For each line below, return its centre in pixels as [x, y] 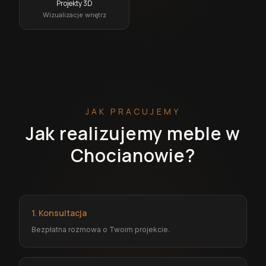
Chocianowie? [133, 155]
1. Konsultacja [59, 213]
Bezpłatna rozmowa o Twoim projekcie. [101, 229]
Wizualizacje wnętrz [74, 15]
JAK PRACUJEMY [133, 111]
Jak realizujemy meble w [133, 133]
